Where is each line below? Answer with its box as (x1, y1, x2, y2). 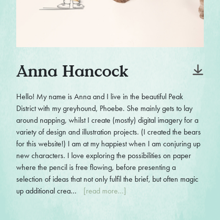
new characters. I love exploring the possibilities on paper (16, 150, 191, 161)
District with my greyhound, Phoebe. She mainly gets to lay (16, 103, 192, 114)
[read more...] (83, 186, 126, 196)
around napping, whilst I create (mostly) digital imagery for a (16, 115, 198, 126)
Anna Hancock (16, 59, 129, 82)
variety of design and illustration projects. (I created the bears (16, 127, 201, 137)
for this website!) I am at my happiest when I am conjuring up (16, 138, 200, 149)
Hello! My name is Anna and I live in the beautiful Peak (16, 91, 183, 102)
